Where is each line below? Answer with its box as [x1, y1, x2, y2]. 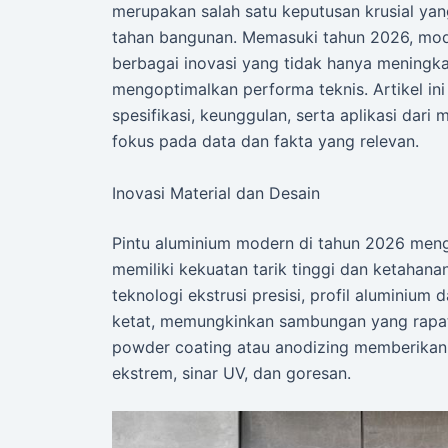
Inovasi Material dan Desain [112, 182, 320, 203]
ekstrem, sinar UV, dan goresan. [112, 362, 351, 383]
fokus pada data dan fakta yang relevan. [112, 131, 419, 151]
